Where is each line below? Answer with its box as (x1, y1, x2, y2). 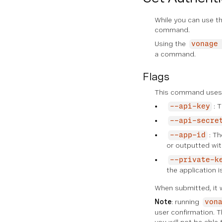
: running (171, 198, 201, 206)
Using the (155, 40, 188, 48)
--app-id (170, 132, 206, 139)
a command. (155, 50, 196, 58)
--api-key (170, 103, 210, 110)
